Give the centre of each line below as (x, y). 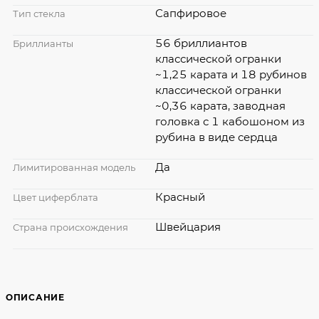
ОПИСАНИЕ (35, 297)
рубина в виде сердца (216, 137)
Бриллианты (43, 43)
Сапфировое (191, 13)
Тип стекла (39, 13)
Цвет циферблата (56, 197)
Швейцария (188, 226)
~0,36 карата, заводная (220, 105)
